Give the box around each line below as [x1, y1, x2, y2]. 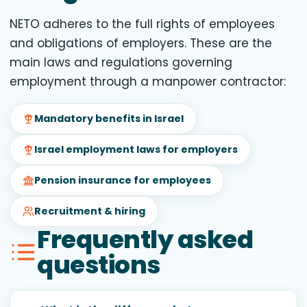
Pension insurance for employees [34, 173, 211, 187]
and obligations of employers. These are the [10, 34, 272, 51]
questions [37, 247, 160, 282]
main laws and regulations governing [10, 53, 232, 71]
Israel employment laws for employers [34, 142, 238, 156]
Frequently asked [37, 221, 253, 257]
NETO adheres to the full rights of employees [10, 15, 275, 32]
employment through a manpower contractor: [10, 73, 286, 90]
